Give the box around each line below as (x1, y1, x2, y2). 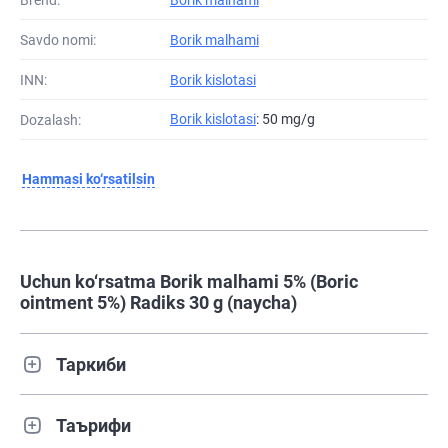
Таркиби (56, 353, 126, 375)
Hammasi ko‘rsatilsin (22, 171, 155, 188)
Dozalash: (20, 111, 81, 128)
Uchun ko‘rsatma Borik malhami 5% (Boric (20, 271, 358, 293)
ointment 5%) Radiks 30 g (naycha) (20, 292, 297, 314)
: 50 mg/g (256, 111, 315, 128)
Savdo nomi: (20, 31, 96, 48)
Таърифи (56, 414, 131, 436)
